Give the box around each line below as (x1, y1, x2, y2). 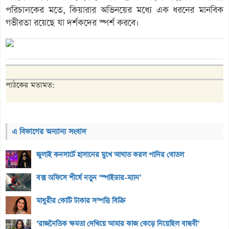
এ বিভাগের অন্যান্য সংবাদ (12, 126, 86, 137)
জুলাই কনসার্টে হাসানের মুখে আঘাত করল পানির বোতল (36, 149, 184, 160)
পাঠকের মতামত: (6, 79, 55, 90)
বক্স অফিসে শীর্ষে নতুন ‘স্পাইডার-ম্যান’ (36, 172, 141, 183)
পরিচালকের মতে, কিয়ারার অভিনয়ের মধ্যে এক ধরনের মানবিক (6, 4, 223, 16)
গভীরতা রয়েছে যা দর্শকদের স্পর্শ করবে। (6, 16, 139, 29)
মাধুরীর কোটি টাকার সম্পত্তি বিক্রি (36, 195, 125, 206)
